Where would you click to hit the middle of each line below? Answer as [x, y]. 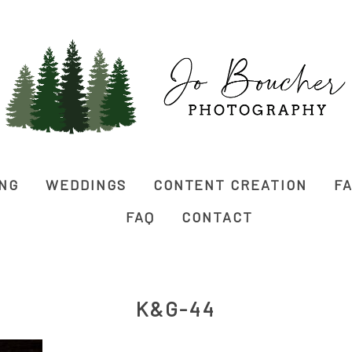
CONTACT [217, 216]
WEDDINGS [86, 184]
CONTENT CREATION [230, 184]
